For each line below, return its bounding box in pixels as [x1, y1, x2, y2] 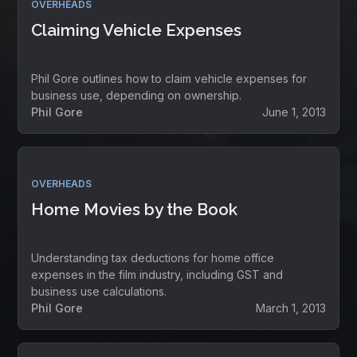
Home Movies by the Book [31, 198, 238, 219]
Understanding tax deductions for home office [31, 251, 275, 265]
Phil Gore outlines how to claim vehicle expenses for [31, 72, 308, 85]
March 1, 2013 [255, 301, 326, 315]
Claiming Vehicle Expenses [31, 19, 242, 40]
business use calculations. [31, 284, 167, 298]
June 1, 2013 [261, 105, 326, 119]
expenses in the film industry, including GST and [31, 268, 284, 281]
